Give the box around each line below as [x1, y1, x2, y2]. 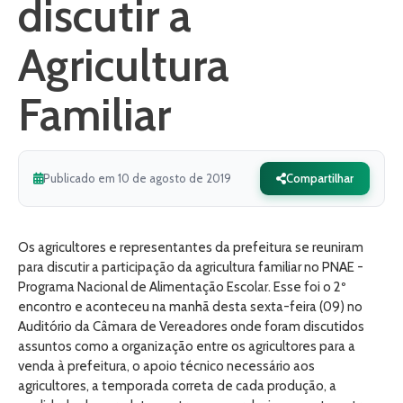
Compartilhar [286, 171, 354, 185]
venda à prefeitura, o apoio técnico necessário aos [18, 358, 315, 374]
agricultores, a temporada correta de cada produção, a [18, 378, 336, 394]
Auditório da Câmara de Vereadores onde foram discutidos [18, 318, 364, 335]
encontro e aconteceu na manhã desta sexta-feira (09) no [18, 299, 363, 315]
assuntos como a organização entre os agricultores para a [18, 338, 355, 354]
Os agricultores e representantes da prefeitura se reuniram [18, 239, 363, 255]
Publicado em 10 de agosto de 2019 [43, 171, 231, 185]
